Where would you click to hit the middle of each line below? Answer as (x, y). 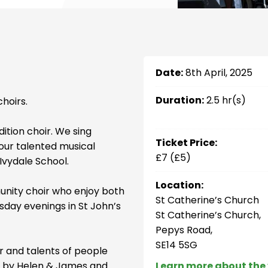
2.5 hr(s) (226, 100)
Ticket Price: (186, 143)
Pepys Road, (184, 230)
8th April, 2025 (218, 73)
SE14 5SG (176, 245)
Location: (179, 185)
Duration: (180, 100)
